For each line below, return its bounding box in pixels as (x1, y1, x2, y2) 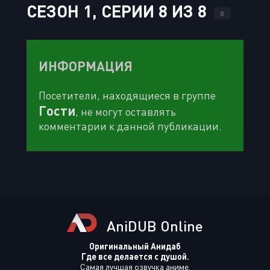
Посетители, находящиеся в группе (39, 89, 216, 102)
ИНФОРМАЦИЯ (39, 58, 133, 75)
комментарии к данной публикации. (39, 119, 222, 133)
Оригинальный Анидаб (89, 241, 181, 252)
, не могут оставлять (75, 105, 176, 119)
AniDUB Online (103, 217, 203, 235)
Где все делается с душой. (81, 251, 189, 262)
